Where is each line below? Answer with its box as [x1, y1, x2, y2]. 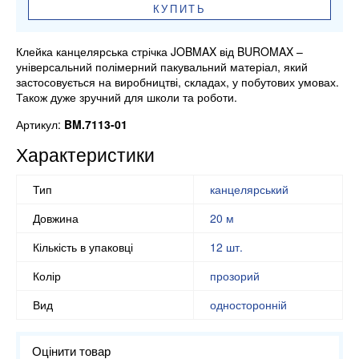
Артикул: [16, 116, 64, 133]
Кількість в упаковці [33, 238, 133, 255]
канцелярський [210, 180, 288, 197]
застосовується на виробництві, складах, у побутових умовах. [16, 74, 339, 91]
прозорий [210, 267, 260, 284]
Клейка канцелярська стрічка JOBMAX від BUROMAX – [16, 43, 303, 60]
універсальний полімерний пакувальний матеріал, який [16, 58, 308, 75]
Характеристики [16, 141, 155, 168]
